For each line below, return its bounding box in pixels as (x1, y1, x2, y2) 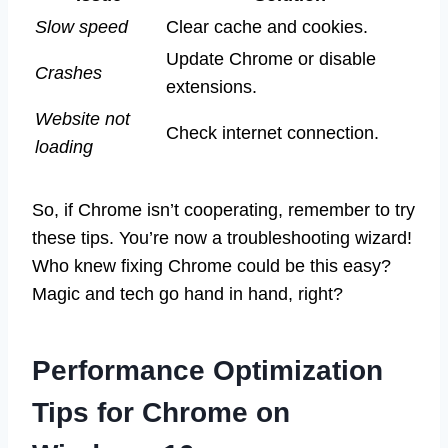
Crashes (35, 62, 102, 83)
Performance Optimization (32, 354, 383, 386)
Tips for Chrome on (32, 396, 290, 428)
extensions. (166, 76, 257, 97)
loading (35, 136, 93, 157)
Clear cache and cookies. (166, 16, 368, 37)
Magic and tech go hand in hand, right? (32, 283, 343, 304)
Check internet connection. (166, 122, 379, 143)
